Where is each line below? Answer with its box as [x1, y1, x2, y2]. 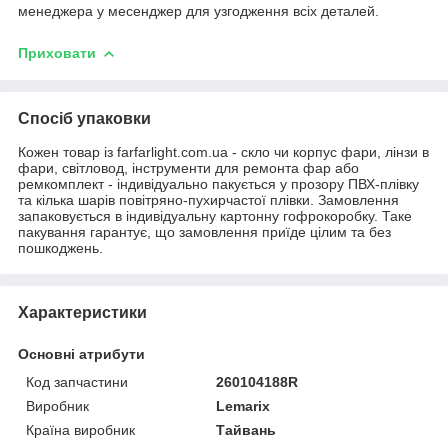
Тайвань [216, 421, 277, 438]
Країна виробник [26, 421, 135, 438]
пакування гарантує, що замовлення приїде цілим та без [18, 223, 391, 240]
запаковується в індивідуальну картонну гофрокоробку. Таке [18, 207, 412, 224]
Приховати [18, 44, 96, 61]
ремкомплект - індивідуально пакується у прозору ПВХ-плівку [18, 175, 419, 192]
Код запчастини [26, 373, 128, 390]
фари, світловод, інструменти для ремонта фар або [18, 159, 359, 176]
